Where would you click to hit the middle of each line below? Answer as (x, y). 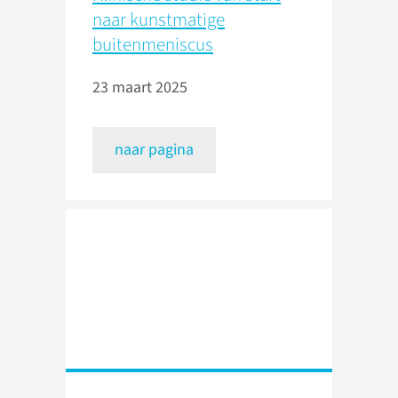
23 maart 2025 (140, 88)
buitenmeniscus (153, 45)
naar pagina (154, 150)
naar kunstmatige (159, 20)
